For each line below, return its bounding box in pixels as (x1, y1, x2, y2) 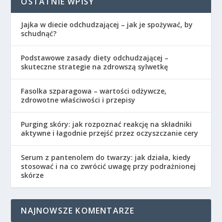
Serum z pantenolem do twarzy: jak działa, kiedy (21, 152, 191, 162)
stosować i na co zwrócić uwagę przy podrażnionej (21, 161, 196, 171)
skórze (21, 170, 44, 180)
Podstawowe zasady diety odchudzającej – (21, 53, 169, 62)
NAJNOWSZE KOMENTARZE (21, 205, 135, 216)
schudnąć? (21, 28, 57, 38)
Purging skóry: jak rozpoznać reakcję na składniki (21, 119, 192, 129)
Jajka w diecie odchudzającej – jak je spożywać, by (21, 19, 193, 29)
